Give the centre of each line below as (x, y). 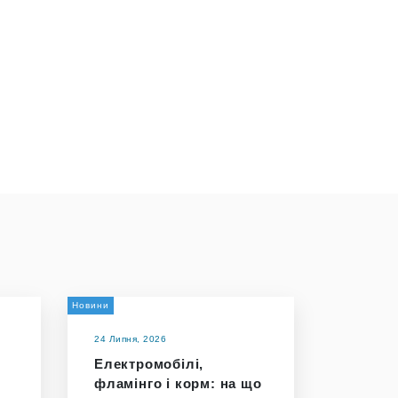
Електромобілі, (149, 364)
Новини (91, 305)
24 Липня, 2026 (130, 339)
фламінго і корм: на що (178, 383)
